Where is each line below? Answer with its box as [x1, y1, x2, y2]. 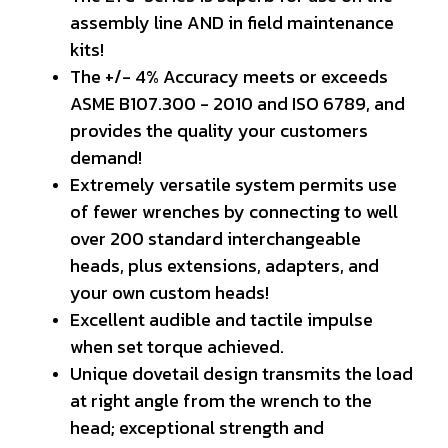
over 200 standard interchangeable [70, 225, 361, 252]
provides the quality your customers [70, 117, 368, 144]
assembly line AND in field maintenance [70, 9, 394, 36]
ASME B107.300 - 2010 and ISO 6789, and [70, 90, 405, 117]
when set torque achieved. [70, 333, 284, 360]
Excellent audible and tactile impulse [70, 306, 373, 333]
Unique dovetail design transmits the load [70, 360, 413, 387]
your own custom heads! [70, 279, 269, 306]
